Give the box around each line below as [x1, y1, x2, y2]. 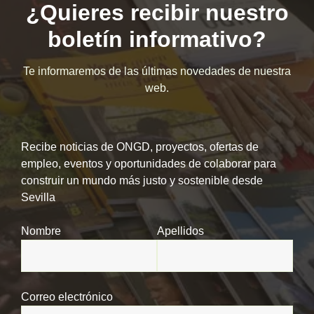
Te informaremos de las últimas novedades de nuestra [23, 65, 291, 77]
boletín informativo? [48, 27, 266, 52]
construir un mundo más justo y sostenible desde [21, 175, 263, 186]
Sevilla [21, 191, 55, 203]
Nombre [21, 225, 61, 237]
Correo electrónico [21, 291, 113, 303]
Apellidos [157, 225, 204, 237]
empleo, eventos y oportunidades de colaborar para [21, 158, 276, 170]
